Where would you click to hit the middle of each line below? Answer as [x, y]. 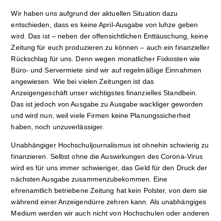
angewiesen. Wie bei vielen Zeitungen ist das [82, 81]
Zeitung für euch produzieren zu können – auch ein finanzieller [110, 47]
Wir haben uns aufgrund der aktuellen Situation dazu [94, 13]
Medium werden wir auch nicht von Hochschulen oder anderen [110, 213]
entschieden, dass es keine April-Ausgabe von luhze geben [105, 25]
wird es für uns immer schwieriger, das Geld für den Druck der [109, 168]
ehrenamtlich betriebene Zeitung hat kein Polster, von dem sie [109, 190]
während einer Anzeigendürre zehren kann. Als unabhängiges [109, 202]
